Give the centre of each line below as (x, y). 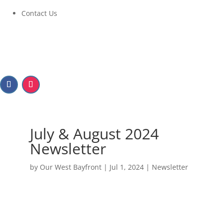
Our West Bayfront (70, 167)
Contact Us (39, 13)
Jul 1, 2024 (126, 167)
